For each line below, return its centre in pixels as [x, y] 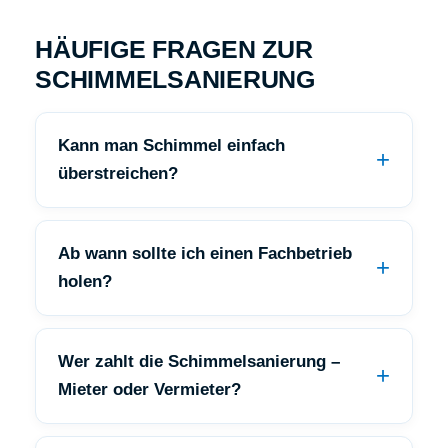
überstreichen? [118, 173]
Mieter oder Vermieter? [149, 389]
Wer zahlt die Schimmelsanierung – [199, 361]
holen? [85, 281]
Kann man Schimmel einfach [171, 145]
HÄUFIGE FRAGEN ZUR [174, 48]
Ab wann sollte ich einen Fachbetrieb [205, 253]
